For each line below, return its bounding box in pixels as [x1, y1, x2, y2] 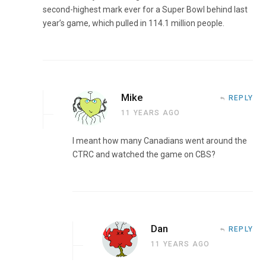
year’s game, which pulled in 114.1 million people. [43, 18, 224, 28]
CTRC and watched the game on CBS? [72, 149, 216, 159]
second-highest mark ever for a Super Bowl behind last [43, 4, 248, 14]
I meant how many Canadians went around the [72, 135, 247, 145]
